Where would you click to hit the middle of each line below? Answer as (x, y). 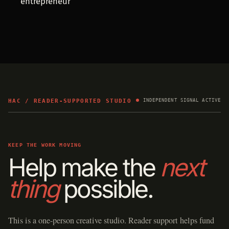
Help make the (84, 167)
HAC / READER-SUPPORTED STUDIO (70, 101)
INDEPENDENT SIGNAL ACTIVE (182, 100)
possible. (106, 189)
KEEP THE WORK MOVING (45, 145)
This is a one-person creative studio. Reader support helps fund (111, 221)
